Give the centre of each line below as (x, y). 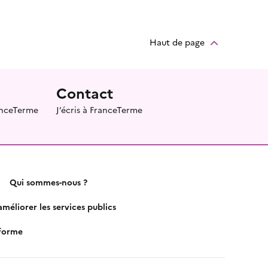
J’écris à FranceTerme (99, 109)
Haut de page (177, 42)
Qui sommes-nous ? (48, 182)
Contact (85, 92)
